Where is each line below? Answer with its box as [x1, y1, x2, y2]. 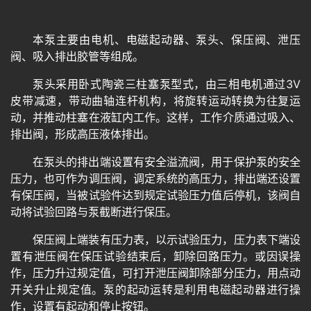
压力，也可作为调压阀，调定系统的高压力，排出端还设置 [10, 171, 301, 185]
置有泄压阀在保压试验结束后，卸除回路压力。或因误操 [10, 249, 301, 263]
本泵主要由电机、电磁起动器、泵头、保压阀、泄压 [33, 32, 301, 47]
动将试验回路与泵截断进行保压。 [10, 204, 177, 219]
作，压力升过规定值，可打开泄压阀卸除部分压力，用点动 [10, 265, 301, 280]
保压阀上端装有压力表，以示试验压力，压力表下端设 [33, 232, 301, 246]
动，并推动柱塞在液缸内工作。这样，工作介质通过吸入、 [10, 110, 301, 124]
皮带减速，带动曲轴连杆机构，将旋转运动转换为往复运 [10, 93, 301, 108]
